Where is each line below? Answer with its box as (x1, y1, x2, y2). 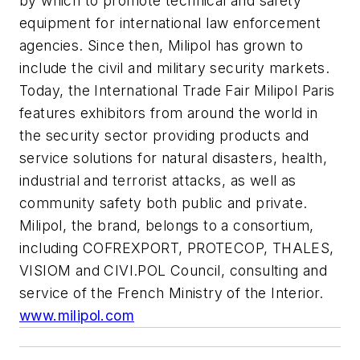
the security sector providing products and (19, 126, 309, 144)
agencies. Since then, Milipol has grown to (19, 36, 304, 54)
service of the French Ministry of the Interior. (19, 284, 324, 301)
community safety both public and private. (19, 194, 308, 211)
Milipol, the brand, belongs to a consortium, (19, 216, 314, 234)
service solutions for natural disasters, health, (19, 149, 328, 166)
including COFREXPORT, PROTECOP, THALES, (19, 239, 334, 256)
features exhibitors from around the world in (19, 104, 318, 121)
